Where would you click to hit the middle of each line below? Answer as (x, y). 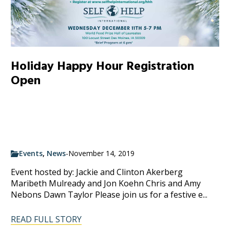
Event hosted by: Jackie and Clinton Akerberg (97, 172)
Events (31, 154)
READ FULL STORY (46, 219)
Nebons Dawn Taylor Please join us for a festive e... (109, 195)
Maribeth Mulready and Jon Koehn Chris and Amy (106, 184)
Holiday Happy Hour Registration (103, 66)
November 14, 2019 (102, 154)
